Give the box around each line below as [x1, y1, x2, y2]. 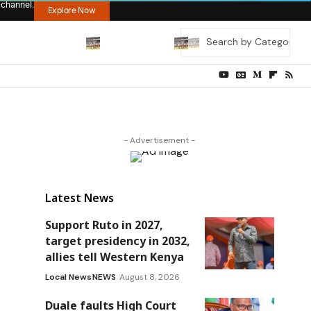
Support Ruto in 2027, [44, 217, 163, 233]
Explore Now [47, 5, 96, 15]
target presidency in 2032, [44, 233, 190, 249]
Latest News [44, 190, 114, 205]
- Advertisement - [124, 134, 196, 146]
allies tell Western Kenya [44, 249, 184, 264]
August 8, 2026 [119, 271, 180, 283]
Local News [44, 271, 92, 283]
